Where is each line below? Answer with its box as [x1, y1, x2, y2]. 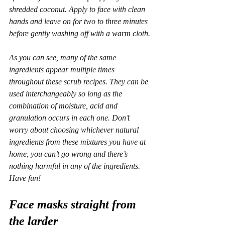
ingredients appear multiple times [9, 65, 117, 74]
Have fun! [9, 174, 41, 182]
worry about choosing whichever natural [9, 126, 141, 134]
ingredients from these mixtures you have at [9, 138, 148, 146]
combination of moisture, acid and [9, 101, 120, 110]
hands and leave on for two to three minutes [9, 17, 150, 26]
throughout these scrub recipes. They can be [9, 77, 150, 86]
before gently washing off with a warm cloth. [9, 29, 150, 38]
